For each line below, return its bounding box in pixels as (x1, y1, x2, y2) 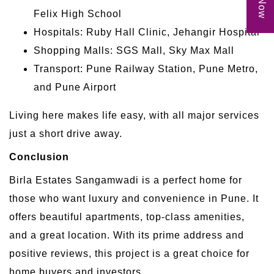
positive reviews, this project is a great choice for (9, 248, 250, 259)
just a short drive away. (9, 128, 122, 139)
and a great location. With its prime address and (9, 229, 244, 240)
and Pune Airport (34, 81, 116, 92)
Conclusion (9, 151, 69, 162)
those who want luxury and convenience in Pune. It (9, 193, 259, 204)
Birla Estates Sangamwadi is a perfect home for (9, 174, 242, 185)
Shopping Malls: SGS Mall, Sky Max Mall (34, 45, 234, 56)
